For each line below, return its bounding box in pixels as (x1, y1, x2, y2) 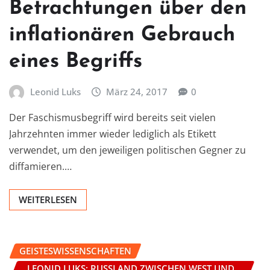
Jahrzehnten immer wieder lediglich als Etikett (9, 127, 216, 141)
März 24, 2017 (106, 85, 168, 98)
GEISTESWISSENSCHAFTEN (19, 245, 131, 257)
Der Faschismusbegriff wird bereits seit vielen (9, 111, 216, 125)
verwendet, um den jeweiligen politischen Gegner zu (9, 143, 246, 157)
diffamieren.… (9, 160, 72, 174)
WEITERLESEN (19, 193, 77, 206)
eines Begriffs (9, 51, 142, 72)
